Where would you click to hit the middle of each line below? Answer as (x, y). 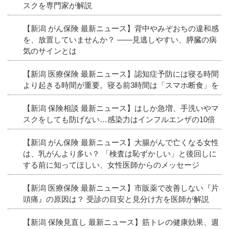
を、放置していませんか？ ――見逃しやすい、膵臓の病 (120, 39)
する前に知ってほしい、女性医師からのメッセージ (111, 165)
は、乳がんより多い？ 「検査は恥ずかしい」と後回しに (120, 153)
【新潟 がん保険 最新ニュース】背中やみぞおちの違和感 (121, 28)
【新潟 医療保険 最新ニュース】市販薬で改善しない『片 (121, 188)
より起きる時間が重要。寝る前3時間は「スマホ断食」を (121, 85)
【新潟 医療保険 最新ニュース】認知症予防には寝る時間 (121, 74)
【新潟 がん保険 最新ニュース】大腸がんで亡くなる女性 (121, 142)
